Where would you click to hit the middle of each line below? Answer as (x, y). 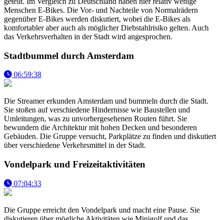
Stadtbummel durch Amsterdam (69, 55)
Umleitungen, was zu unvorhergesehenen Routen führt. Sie (96, 119)
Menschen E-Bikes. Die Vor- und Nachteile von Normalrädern (101, 10)
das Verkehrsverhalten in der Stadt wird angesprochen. (88, 36)
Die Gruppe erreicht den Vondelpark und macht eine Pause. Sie (102, 210)
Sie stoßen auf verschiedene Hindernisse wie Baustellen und (97, 110)
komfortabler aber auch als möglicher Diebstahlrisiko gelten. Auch (106, 27)
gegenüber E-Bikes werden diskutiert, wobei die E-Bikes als (97, 19)
